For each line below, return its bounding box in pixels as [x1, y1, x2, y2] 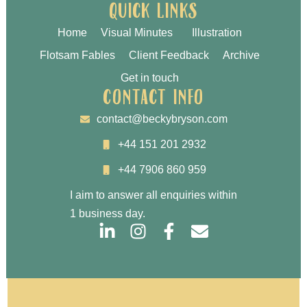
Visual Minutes [101, 26, 179, 38]
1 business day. [69, 208, 145, 220]
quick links [109, 3, 198, 23]
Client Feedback [129, 49, 210, 61]
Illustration [192, 26, 243, 38]
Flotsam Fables [40, 49, 116, 61]
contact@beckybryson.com [97, 113, 228, 125]
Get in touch [121, 71, 180, 84]
